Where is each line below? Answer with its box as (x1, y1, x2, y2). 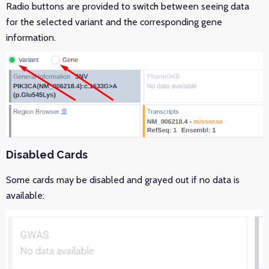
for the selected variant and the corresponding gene (6, 16, 222, 28)
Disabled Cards (6, 148, 88, 162)
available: (6, 190, 44, 202)
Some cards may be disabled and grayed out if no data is (6, 174, 240, 186)
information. (6, 32, 56, 44)
